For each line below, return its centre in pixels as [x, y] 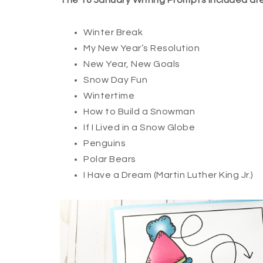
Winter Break [113, 33]
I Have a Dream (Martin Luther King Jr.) [168, 175]
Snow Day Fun [115, 80]
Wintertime [109, 96]
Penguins [104, 144]
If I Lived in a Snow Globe [139, 128]
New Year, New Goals [132, 64]
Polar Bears [110, 159]
